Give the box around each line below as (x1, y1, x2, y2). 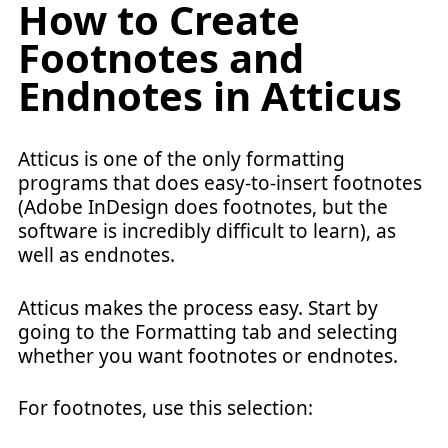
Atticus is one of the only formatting (18, 146, 345, 172)
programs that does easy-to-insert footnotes (18, 170, 422, 196)
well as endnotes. (18, 242, 175, 268)
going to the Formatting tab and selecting (18, 318, 398, 345)
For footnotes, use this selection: (18, 395, 313, 421)
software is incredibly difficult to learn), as (18, 218, 396, 244)
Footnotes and (18, 30, 304, 85)
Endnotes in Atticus (18, 68, 402, 123)
